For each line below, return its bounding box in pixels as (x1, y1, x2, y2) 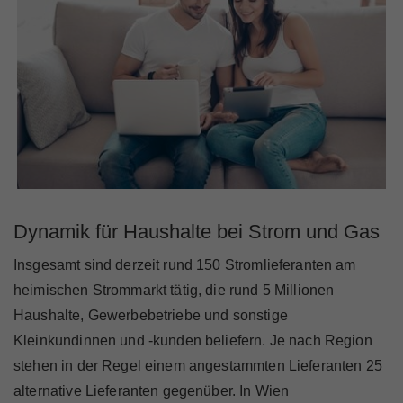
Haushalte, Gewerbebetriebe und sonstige (13, 308, 288, 324)
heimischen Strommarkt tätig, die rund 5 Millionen (13, 282, 335, 299)
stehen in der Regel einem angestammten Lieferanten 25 (13, 358, 382, 374)
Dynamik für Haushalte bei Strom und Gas (13, 220, 380, 244)
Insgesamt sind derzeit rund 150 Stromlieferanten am (13, 257, 356, 273)
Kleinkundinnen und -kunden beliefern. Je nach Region (13, 333, 372, 349)
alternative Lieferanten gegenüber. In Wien (13, 383, 290, 399)
